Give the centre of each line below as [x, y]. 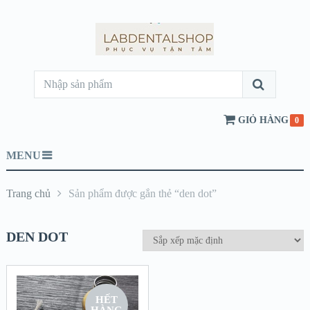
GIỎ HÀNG [264, 120]
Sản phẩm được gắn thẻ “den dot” [142, 193]
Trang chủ [28, 193]
